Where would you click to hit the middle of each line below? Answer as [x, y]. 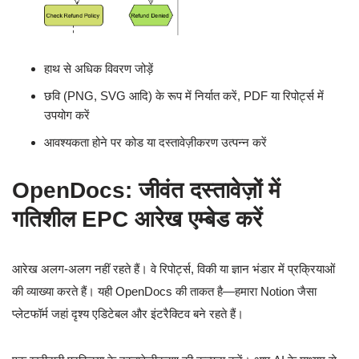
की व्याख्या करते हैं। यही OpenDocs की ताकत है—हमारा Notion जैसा [164, 291]
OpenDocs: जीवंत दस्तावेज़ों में [146, 190]
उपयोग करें [67, 115]
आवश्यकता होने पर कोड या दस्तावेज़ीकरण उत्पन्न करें [155, 142]
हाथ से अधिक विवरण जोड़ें [99, 68]
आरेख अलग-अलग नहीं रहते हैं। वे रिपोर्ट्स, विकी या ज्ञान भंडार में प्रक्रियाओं [173, 268]
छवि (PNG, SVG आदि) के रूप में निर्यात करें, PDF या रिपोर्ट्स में [184, 95]
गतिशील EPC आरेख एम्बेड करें [137, 219]
